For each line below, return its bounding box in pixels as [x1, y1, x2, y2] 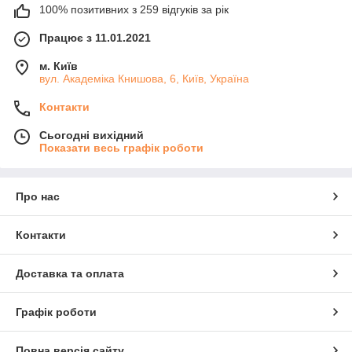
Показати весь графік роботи [39, 141, 203, 155]
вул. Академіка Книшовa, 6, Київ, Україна [39, 72, 249, 86]
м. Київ [39, 60, 78, 73]
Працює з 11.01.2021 [39, 31, 151, 45]
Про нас [16, 190, 60, 203]
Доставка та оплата [16, 267, 124, 280]
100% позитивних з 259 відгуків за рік [39, 3, 229, 16]
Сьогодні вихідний [39, 129, 144, 142]
